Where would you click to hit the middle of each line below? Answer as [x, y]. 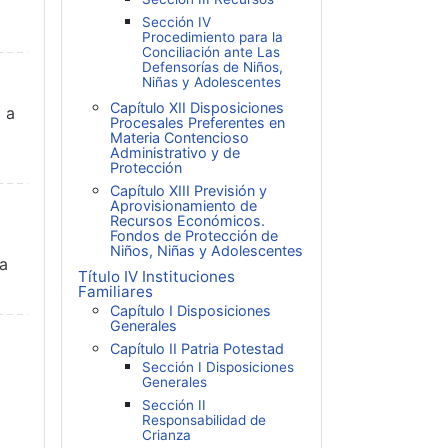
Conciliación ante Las [211, 51]
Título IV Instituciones [156, 277]
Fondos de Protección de [194, 235]
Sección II [174, 404]
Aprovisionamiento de [183, 205]
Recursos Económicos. [187, 220]
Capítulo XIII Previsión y [188, 190]
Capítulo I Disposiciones [190, 310]
